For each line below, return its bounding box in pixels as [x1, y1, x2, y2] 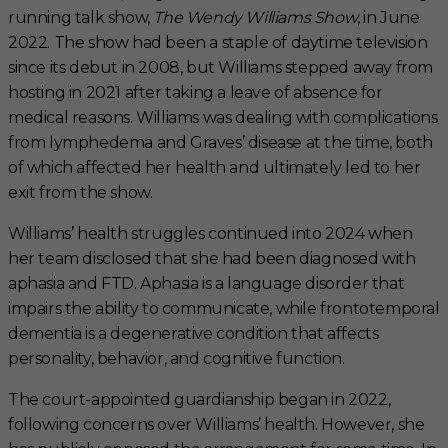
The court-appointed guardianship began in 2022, [8, 389, 391, 409]
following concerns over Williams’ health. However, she [8, 414, 425, 434]
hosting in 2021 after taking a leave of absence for [8, 82, 383, 102]
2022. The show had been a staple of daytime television [8, 32, 428, 52]
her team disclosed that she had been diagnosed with [8, 248, 416, 268]
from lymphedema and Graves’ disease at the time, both [8, 132, 433, 152]
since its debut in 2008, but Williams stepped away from [8, 57, 434, 77]
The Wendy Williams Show [153, 7, 358, 27]
